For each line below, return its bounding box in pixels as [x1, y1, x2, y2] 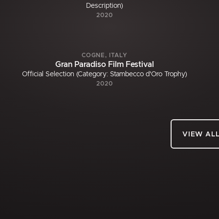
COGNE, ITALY [81, 52, 128, 59]
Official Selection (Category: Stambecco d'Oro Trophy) [22, 71, 187, 78]
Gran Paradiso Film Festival [55, 61, 154, 69]
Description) [86, 2, 123, 10]
